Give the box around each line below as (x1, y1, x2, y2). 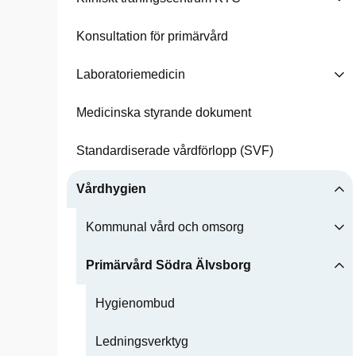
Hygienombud (95, 296, 175, 310)
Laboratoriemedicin (76, 68, 185, 81)
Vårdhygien (76, 182, 146, 195)
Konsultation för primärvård (76, 29, 228, 43)
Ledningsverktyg (95, 335, 188, 348)
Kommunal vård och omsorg (86, 220, 244, 234)
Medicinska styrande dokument (76, 106, 251, 119)
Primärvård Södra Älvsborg (86, 258, 251, 272)
